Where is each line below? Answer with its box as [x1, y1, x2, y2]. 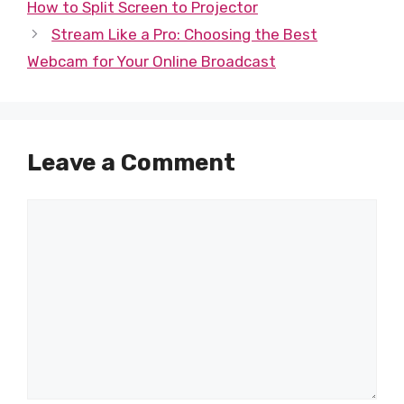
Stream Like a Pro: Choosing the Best [51, 24, 318, 43]
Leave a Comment [27, 148, 235, 177]
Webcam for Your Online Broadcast [27, 51, 276, 70]
